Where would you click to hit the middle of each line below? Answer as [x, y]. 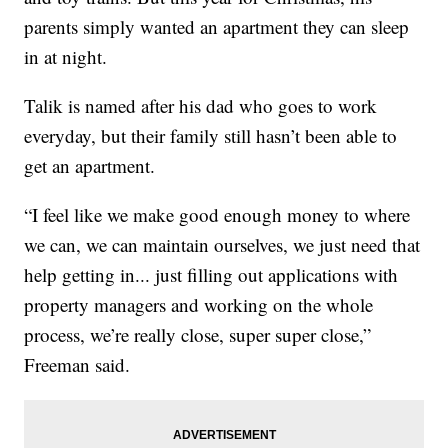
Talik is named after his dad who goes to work [201, 106]
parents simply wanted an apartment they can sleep [217, 27]
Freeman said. [77, 365]
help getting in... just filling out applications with [211, 275]
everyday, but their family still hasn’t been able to [211, 136]
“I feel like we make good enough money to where [217, 215]
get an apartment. [90, 166]
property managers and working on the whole [199, 305]
